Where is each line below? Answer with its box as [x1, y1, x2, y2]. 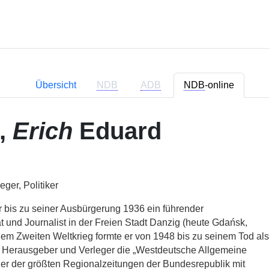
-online [204, 80, 234, 90]
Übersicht [35, 80, 76, 90]
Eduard [79, 118, 162, 144]
